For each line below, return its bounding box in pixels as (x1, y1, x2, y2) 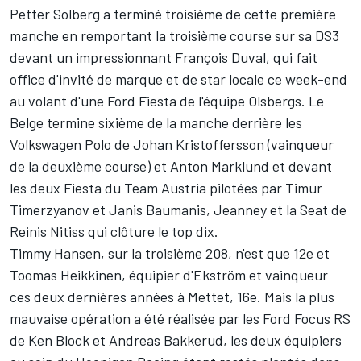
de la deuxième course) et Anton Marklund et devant (10, 157, 332, 176)
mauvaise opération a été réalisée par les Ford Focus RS (10, 309, 351, 328)
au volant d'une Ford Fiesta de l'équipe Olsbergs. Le (10, 92, 324, 110)
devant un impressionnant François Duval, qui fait (10, 48, 317, 67)
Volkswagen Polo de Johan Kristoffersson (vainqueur (10, 135, 334, 154)
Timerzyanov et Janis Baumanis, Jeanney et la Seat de (10, 201, 346, 219)
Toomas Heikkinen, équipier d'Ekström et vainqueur (10, 266, 328, 284)
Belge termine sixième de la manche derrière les (10, 114, 302, 132)
